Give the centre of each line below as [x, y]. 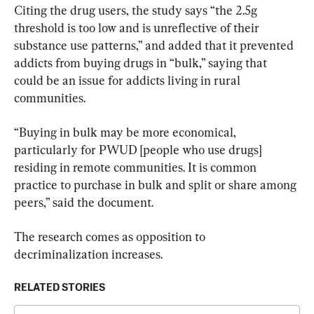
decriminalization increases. [88, 254]
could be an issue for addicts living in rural [129, 80]
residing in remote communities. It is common [137, 167]
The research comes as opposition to [111, 236]
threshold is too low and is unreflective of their [138, 27]
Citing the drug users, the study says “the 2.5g [137, 10]
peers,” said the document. [84, 202]
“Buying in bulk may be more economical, [127, 132]
